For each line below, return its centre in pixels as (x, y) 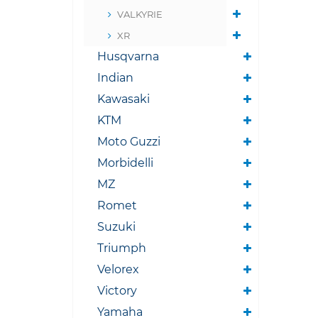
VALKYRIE (140, 14)
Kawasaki (124, 99)
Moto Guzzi (129, 142)
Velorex (118, 269)
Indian (115, 78)
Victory (117, 291)
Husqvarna (128, 56)
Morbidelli (125, 163)
